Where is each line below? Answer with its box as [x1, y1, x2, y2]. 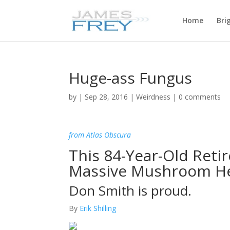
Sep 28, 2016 [85, 92, 128, 102]
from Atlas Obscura [69, 130, 131, 140]
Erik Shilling [80, 203, 117, 213]
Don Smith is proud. [69, 181, 192, 200]
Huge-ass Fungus [69, 67, 193, 88]
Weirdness [136, 92, 171, 102]
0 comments [179, 92, 221, 102]
